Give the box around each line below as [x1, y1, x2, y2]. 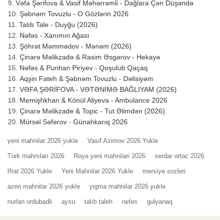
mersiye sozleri [142, 167, 186, 175]
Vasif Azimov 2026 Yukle [87, 137, 158, 145]
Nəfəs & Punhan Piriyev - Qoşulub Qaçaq [20, 64, 148, 72]
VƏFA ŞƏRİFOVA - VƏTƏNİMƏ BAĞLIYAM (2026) [20, 85, 177, 94]
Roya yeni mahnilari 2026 [74, 152, 145, 160]
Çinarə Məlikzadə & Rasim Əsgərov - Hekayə [20, 53, 160, 61]
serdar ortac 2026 [155, 152, 204, 160]
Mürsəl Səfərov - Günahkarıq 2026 [20, 118, 128, 126]
